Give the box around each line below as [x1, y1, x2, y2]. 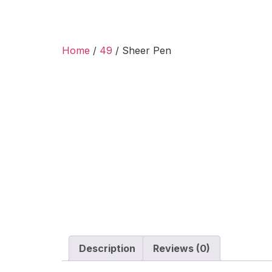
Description [79, 242, 135, 254]
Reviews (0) [153, 242, 210, 254]
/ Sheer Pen [112, 44, 171, 56]
